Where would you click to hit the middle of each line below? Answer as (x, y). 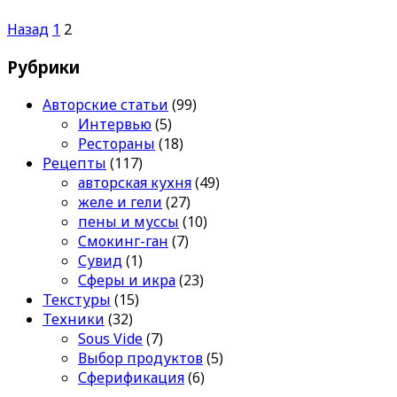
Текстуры (77, 299)
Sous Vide (110, 338)
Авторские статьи (105, 104)
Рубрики (43, 67)
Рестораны (117, 143)
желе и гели (120, 202)
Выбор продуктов (140, 358)
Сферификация (131, 377)
